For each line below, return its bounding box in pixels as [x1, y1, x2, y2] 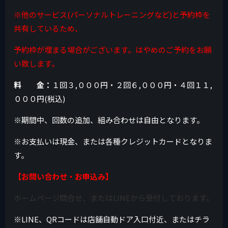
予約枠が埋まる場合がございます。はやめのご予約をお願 [14, 44, 212, 55]
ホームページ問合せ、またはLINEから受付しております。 [14, 192, 214, 203]
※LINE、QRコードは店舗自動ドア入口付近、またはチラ [14, 213, 210, 224]
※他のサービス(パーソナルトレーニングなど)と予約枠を [14, 9, 211, 20]
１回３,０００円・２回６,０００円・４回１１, [52, 79, 213, 90]
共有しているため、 [14, 22, 83, 34]
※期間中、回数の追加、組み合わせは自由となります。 [14, 114, 205, 125]
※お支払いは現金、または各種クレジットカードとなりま [14, 135, 213, 147]
